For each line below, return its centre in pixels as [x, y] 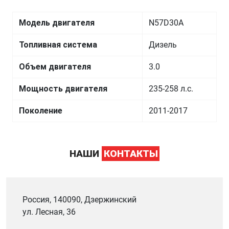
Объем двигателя [55, 67]
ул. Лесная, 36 [49, 212]
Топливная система [58, 45]
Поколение [41, 111]
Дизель [163, 45]
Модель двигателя [57, 23]
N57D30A [166, 23]
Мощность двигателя [63, 89]
